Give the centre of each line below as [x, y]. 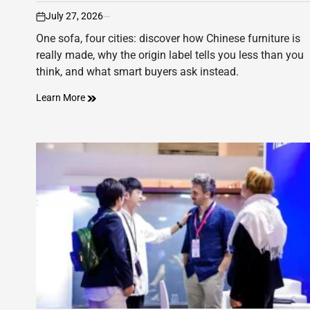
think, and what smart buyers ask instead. [137, 72]
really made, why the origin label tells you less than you [170, 55]
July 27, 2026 [74, 16]
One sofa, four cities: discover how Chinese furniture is [168, 39]
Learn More [62, 98]
